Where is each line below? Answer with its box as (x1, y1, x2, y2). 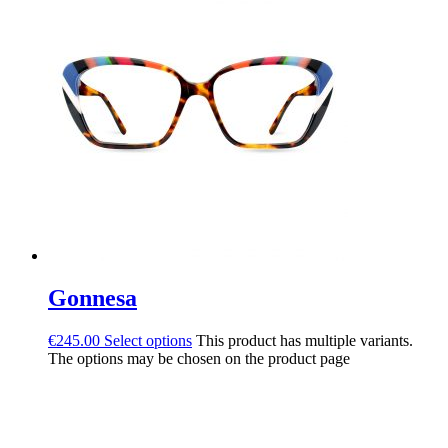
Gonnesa (48, 285, 137, 312)
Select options (104, 332, 192, 350)
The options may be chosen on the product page (48, 350, 350, 368)
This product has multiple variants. (196, 332, 413, 350)
